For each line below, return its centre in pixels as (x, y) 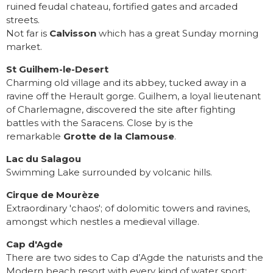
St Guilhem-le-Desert (57, 69)
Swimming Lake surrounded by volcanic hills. (109, 172)
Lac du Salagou (44, 159)
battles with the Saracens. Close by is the (100, 123)
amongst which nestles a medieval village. (103, 222)
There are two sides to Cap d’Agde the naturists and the (135, 258)
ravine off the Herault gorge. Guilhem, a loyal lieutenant (133, 96)
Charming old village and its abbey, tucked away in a (126, 83)
